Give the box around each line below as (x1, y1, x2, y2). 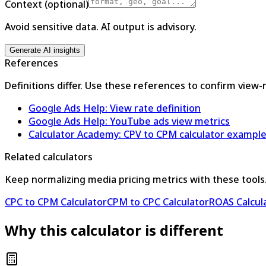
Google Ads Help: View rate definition (28, 101, 201, 115)
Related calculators (5, 150, 93, 163)
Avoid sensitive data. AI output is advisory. (5, 20, 197, 33)
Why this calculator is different (5, 220, 223, 240)
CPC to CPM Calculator (5, 195, 107, 208)
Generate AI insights (9, 45, 80, 55)
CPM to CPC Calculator (107, 195, 209, 208)
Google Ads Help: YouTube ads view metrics (28, 114, 230, 128)
